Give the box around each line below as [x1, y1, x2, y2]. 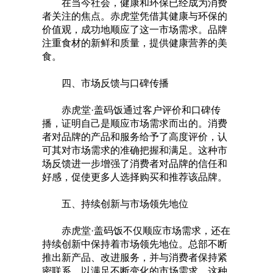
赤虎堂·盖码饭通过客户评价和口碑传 [42, 105, 221, 116]
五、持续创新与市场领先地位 [42, 199, 188, 210]
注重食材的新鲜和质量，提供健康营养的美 [42, 38, 227, 49]
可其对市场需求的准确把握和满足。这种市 [42, 145, 227, 156]
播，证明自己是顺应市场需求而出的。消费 [42, 118, 227, 129]
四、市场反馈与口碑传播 [42, 78, 169, 89]
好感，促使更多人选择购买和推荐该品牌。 [42, 172, 227, 183]
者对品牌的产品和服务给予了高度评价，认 [42, 132, 227, 143]
